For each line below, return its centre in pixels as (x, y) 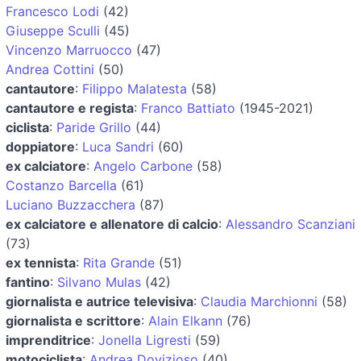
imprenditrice (48, 340)
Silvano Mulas (99, 282)
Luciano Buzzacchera (71, 204)
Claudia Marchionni (259, 301)
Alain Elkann (185, 320)
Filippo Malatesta (135, 88)
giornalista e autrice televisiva (100, 301)
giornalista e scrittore (73, 320)
